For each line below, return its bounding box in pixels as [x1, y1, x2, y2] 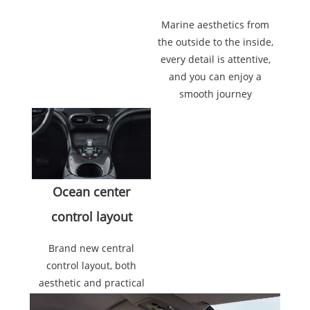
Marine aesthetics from [161, 18, 270, 32]
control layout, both [46, 258, 137, 272]
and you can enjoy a [169, 70, 262, 84]
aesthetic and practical [38, 275, 145, 289]
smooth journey [179, 87, 252, 101]
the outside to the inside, [157, 35, 273, 49]
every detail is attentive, [160, 53, 271, 66]
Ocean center [53, 183, 131, 200]
